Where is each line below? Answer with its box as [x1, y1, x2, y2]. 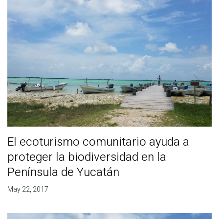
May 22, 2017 [7, 184, 48, 195]
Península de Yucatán [7, 163, 119, 181]
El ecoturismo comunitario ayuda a [7, 133, 189, 151]
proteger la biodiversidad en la [7, 148, 166, 166]
